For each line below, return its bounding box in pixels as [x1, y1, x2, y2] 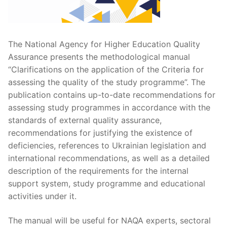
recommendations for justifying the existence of [8, 128, 193, 138]
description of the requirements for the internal [8, 166, 188, 176]
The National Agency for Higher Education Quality [8, 39, 200, 50]
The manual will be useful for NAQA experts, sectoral [8, 215, 211, 225]
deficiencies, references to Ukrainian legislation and [8, 140, 206, 151]
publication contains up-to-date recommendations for [8, 90, 215, 100]
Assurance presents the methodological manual [8, 52, 190, 62]
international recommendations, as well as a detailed [8, 153, 210, 164]
